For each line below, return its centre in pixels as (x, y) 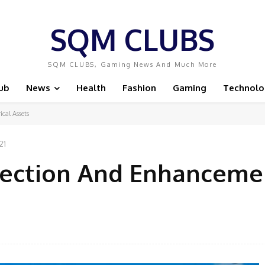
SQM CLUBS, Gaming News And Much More (132, 64)
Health (91, 88)
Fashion (139, 88)
